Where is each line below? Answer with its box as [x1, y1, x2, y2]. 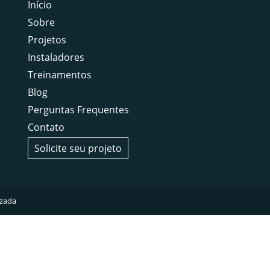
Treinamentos [27, 68, 92, 81]
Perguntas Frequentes [27, 103, 129, 116]
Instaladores [27, 51, 84, 64]
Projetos [27, 33, 66, 46]
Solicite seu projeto [34, 142, 122, 155]
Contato [27, 121, 64, 134]
